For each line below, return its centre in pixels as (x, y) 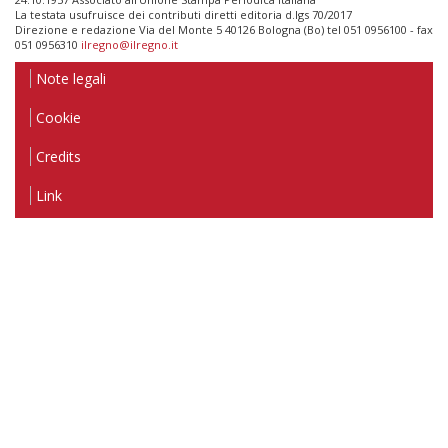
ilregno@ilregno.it (129, 44)
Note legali (71, 78)
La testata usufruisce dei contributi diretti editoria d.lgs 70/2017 (183, 14)
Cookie (58, 117)
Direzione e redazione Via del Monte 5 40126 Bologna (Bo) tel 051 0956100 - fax (224, 29)
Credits (58, 156)
